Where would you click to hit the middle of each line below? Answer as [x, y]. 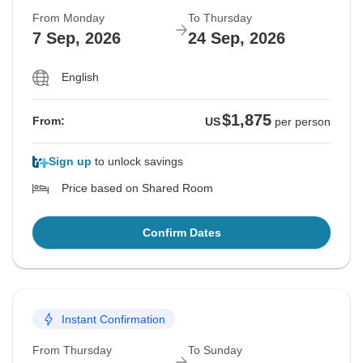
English [80, 77]
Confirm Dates [181, 233]
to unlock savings [137, 162]
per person [303, 122]
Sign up [70, 162]
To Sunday [215, 350]
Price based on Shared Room [137, 188]
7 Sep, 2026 [77, 38]
